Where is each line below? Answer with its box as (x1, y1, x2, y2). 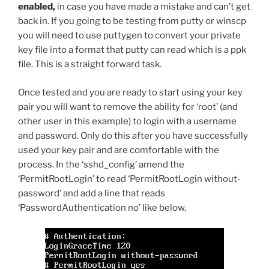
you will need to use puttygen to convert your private (18, 30, 241, 41)
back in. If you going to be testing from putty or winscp (18, 16, 246, 27)
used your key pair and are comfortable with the (18, 144, 219, 156)
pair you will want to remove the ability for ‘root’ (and (18, 101, 238, 112)
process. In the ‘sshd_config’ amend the (18, 159, 184, 170)
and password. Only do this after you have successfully (18, 130, 248, 141)
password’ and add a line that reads (18, 187, 165, 199)
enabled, (18, 1, 57, 13)
